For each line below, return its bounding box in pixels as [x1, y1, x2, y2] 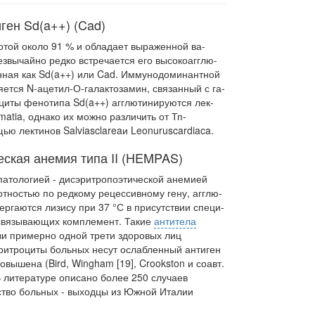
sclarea [90, 123, 122, 137]
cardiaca [173, 123, 211, 137]
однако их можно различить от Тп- [28, 109, 186, 123]
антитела [154, 214, 196, 228]
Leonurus [131, 123, 173, 137]
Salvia [63, 123, 90, 137]
